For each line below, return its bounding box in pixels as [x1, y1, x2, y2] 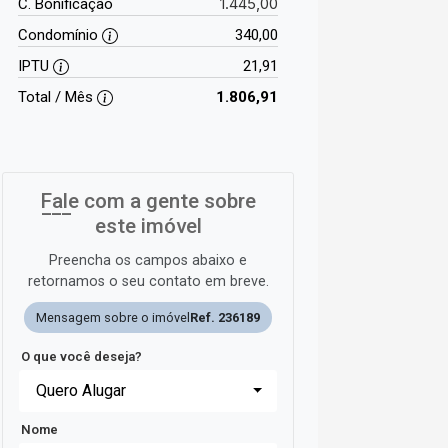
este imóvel [94, 213, 202, 238]
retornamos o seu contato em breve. [27, 272, 269, 290]
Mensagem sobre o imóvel [36, 309, 190, 325]
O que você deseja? [21, 348, 142, 364]
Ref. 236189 [190, 309, 260, 325]
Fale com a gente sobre [40, 188, 256, 213]
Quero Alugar [36, 380, 126, 400]
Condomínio [18, 25, 102, 44]
